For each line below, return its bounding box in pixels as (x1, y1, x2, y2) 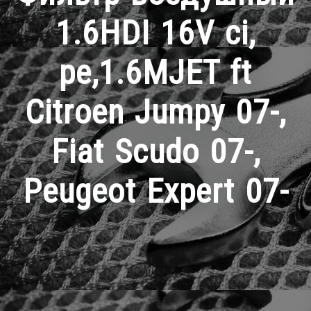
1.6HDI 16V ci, (56, 13, 255, 53)
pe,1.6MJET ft (59, 53, 252, 93)
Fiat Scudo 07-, (51, 132, 260, 172)
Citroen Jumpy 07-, (25, 92, 286, 133)
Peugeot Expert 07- (22, 171, 289, 212)
